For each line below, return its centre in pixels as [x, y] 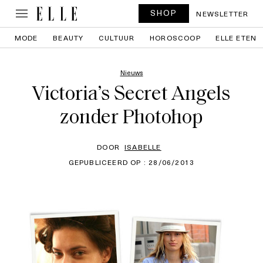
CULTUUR [117, 38]
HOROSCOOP [175, 38]
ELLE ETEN [236, 38]
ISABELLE [143, 147]
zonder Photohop [131, 118]
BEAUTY [68, 38]
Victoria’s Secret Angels [131, 95]
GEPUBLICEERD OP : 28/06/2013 [131, 162]
